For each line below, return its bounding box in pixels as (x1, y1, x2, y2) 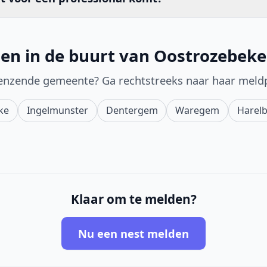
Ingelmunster (26, 104, 88, 117)
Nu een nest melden (78, 226, 189, 241)
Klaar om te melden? (70, 191, 197, 208)
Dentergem (105, 104, 158, 117)
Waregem (175, 104, 220, 117)
